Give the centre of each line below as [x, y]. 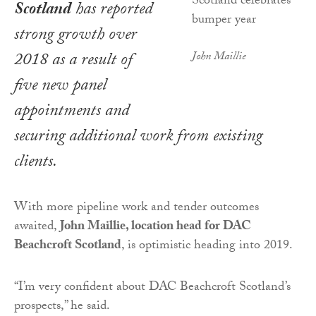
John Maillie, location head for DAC [156, 228]
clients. [36, 164]
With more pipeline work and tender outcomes [136, 209]
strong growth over [75, 37]
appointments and [72, 113]
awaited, [37, 228]
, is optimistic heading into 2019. [207, 247]
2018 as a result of [73, 62]
